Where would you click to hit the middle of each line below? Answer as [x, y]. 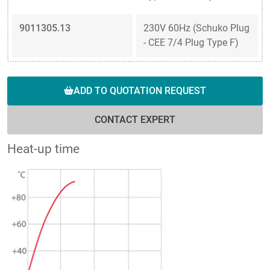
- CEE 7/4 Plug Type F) [191, 43]
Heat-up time [43, 149]
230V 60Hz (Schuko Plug [196, 28]
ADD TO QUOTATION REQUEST [140, 91]
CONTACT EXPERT [135, 120]
